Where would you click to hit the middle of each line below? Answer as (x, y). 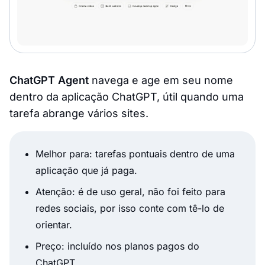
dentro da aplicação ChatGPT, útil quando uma (127, 97)
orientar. (54, 225)
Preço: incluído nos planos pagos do (117, 246)
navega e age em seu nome (161, 80)
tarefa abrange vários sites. (79, 114)
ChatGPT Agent (49, 80)
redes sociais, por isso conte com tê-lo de (130, 209)
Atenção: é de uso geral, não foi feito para (130, 192)
